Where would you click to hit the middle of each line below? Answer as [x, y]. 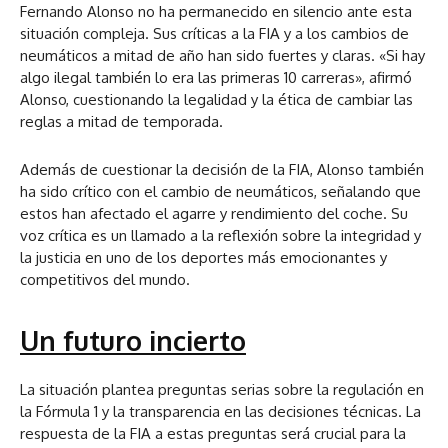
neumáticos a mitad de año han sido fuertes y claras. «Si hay [222, 56]
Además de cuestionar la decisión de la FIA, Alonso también [222, 170]
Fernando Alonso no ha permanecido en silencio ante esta [216, 12]
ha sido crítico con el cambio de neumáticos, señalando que [220, 192]
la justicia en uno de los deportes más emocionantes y [203, 258]
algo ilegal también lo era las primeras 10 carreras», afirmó [216, 78]
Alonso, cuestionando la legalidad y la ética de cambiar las [216, 100]
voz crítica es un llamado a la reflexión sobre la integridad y [220, 236]
